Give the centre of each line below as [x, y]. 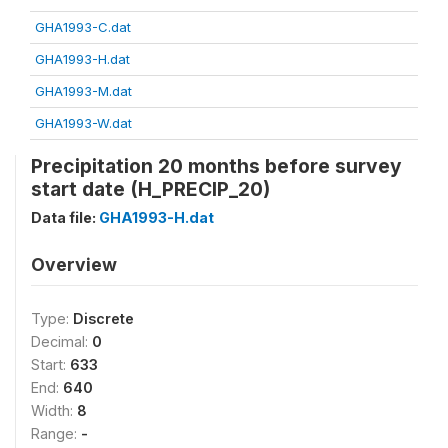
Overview [74, 264]
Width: [54, 410]
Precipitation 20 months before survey [216, 166]
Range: [56, 433]
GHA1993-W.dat [83, 123]
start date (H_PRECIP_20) [150, 189]
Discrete [103, 318]
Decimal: [61, 341]
